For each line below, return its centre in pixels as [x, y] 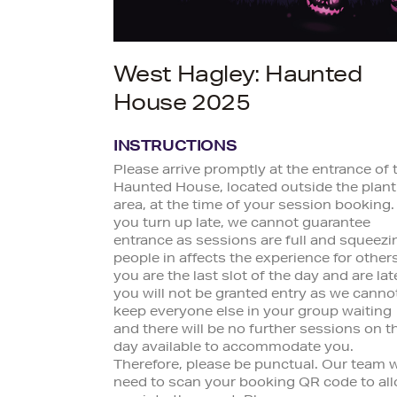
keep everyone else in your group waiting [253, 313]
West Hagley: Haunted [237, 78]
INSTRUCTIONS [175, 148]
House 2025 [182, 106]
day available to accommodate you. [234, 349]
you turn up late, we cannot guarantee [242, 225]
